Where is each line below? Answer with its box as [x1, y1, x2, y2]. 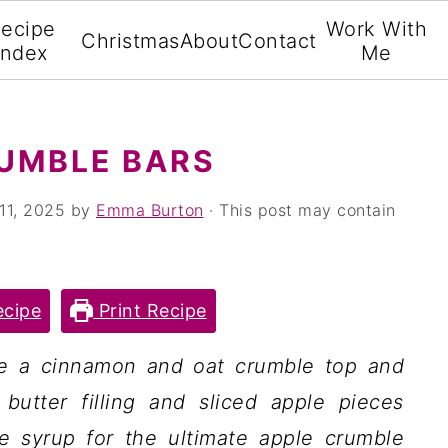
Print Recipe [93, 300, 207, 321]
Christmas [81, 29, 180, 53]
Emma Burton [96, 200, 204, 220]
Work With [325, 17, 428, 41]
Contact [238, 29, 317, 53]
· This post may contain [203, 200, 396, 220]
